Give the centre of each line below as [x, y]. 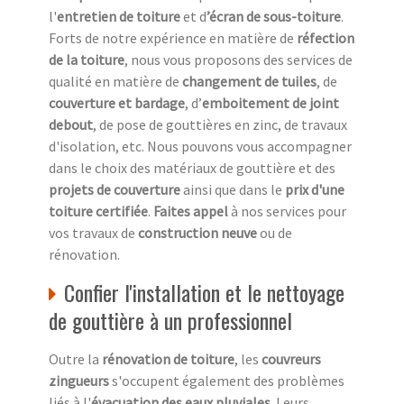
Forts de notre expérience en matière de [173, 38]
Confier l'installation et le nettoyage [204, 293]
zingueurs [79, 381]
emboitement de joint [271, 103]
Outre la [75, 359]
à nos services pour [287, 211]
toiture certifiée [98, 211]
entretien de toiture [120, 17]
